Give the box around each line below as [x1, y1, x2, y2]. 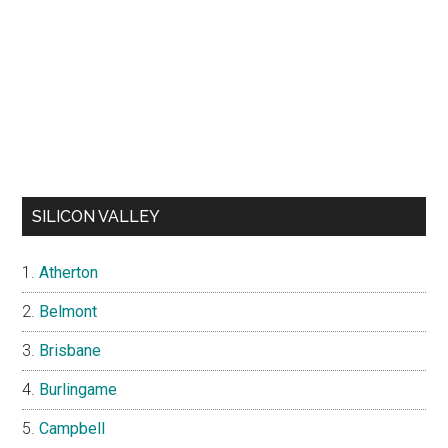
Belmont [39, 302, 98, 322]
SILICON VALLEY [32, 207, 161, 227]
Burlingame [39, 380, 118, 400]
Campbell [39, 419, 106, 439]
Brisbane [39, 341, 102, 361]
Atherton [39, 263, 99, 283]
